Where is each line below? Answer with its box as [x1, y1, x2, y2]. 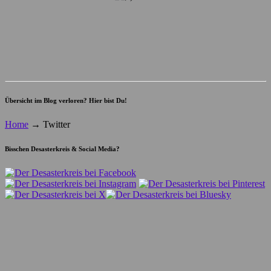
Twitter [41, 119, 70, 130]
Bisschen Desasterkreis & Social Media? [5, 145, 120, 153]
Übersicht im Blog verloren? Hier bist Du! [5, 97, 127, 105]
